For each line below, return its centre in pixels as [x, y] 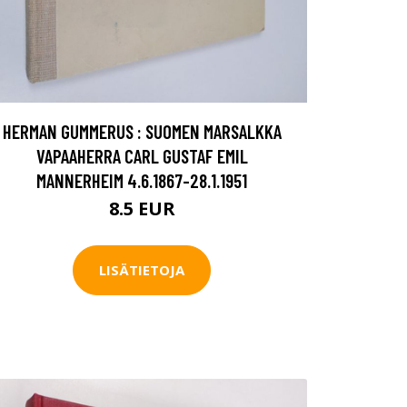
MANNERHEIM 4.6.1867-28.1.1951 [142, 180]
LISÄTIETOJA [142, 270]
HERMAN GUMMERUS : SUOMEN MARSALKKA [142, 131]
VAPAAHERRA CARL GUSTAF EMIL [142, 155]
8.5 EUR [142, 208]
